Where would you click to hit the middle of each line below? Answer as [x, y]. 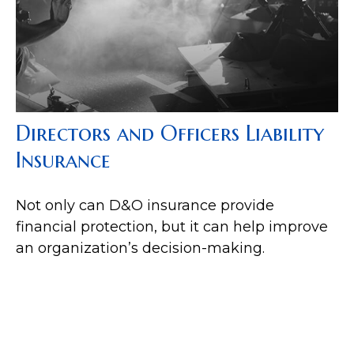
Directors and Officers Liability [170, 134]
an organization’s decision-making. [140, 249]
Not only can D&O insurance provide [145, 206]
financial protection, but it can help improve [172, 227]
